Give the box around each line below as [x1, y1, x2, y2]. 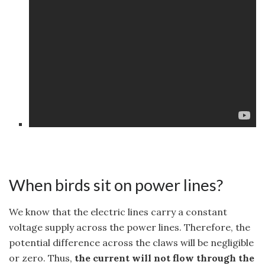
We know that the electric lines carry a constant [9, 205, 227, 218]
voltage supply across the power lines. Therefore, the [9, 221, 250, 233]
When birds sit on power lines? [9, 174, 223, 195]
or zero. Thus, [9, 251, 75, 264]
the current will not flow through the [75, 251, 254, 264]
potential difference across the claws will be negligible [9, 236, 254, 248]
